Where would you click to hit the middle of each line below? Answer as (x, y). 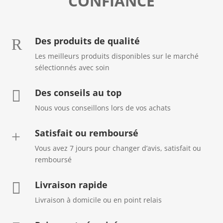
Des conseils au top (78, 93)
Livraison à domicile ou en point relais (98, 200)
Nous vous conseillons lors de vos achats (103, 108)
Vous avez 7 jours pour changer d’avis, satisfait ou (118, 148)
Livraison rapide (71, 185)
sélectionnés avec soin (72, 68)
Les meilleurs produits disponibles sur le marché (116, 56)
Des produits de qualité (87, 41)
